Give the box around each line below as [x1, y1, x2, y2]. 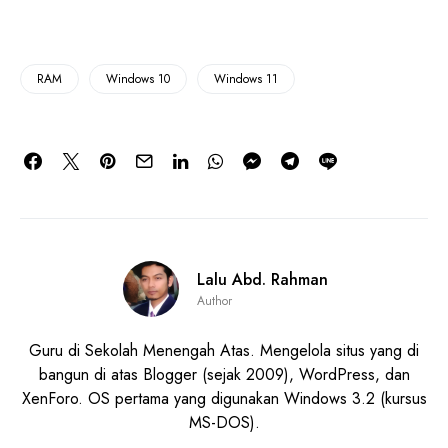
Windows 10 [106, 70, 170, 89]
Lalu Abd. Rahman [196, 268, 328, 292]
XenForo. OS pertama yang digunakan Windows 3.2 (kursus [21, 387, 427, 411]
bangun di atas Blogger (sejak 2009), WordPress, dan [38, 363, 410, 387]
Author [196, 292, 232, 311]
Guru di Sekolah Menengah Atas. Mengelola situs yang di [29, 339, 419, 363]
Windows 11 [214, 70, 278, 89]
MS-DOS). [188, 411, 260, 435]
